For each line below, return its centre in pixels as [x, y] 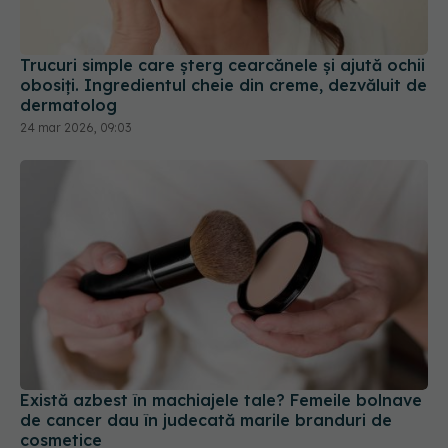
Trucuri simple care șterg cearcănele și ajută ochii [222, 65]
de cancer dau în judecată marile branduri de [206, 419]
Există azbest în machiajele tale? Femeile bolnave [221, 399]
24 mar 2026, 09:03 [75, 128]
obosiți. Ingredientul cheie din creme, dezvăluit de [223, 85]
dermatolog [68, 105]
